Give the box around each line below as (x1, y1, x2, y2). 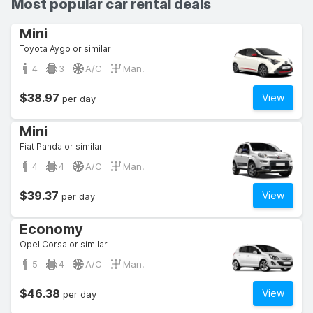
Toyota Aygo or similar (20, 43, 111, 54)
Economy (20, 221, 83, 238)
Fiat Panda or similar (20, 141, 103, 152)
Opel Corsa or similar (20, 239, 108, 249)
